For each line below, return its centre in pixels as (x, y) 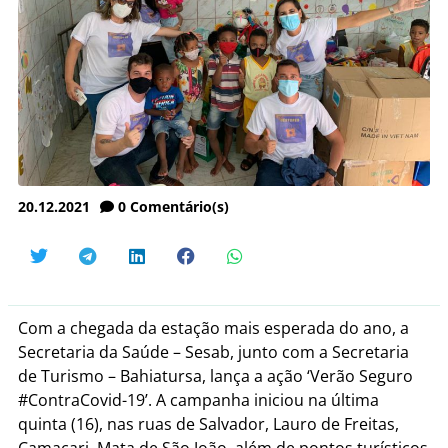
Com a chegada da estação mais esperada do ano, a (213, 327)
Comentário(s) (179, 206)
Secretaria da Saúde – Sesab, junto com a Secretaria (213, 351)
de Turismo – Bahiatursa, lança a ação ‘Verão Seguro (215, 375)
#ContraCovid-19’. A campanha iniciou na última (198, 399)
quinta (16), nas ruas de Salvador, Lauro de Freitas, (208, 423)
